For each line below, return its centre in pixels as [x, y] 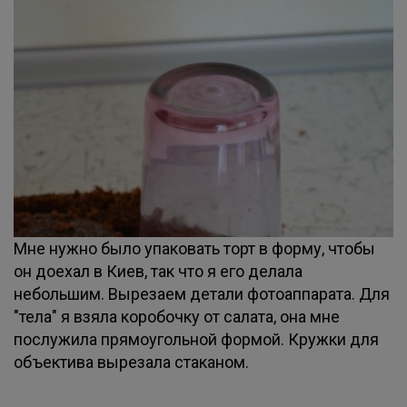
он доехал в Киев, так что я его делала [158, 271]
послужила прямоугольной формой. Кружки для [196, 339]
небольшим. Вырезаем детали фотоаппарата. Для [202, 294]
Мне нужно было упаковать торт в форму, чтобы [194, 248]
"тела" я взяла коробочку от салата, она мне [177, 317]
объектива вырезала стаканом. [131, 362]
